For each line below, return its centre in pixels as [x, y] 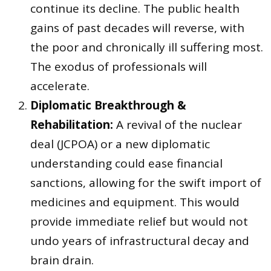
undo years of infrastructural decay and [140, 241]
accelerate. [60, 86]
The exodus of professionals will [119, 67]
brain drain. [62, 260]
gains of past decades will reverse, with [137, 28]
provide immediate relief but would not [139, 222]
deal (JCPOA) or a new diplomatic [120, 144]
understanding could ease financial [126, 164]
